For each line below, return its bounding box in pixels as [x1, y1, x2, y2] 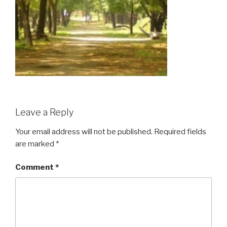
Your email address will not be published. [15, 127, 153, 136]
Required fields [154, 127, 206, 136]
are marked [15, 139, 56, 148]
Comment [15, 163, 55, 172]
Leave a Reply [15, 107, 73, 118]
